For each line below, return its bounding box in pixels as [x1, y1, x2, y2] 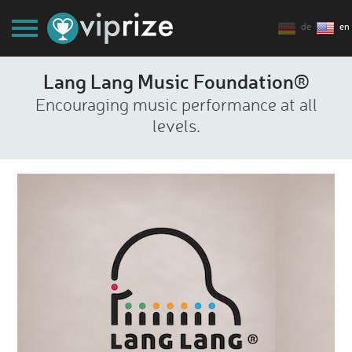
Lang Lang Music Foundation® [42, 68, 310, 93]
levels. [152, 115, 200, 136]
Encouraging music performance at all [35, 93, 317, 115]
